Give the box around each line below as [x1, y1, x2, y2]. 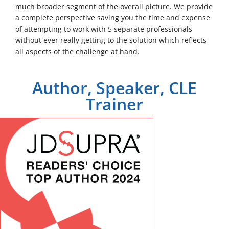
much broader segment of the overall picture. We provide [15, 1, 213, 11]
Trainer [86, 93, 143, 115]
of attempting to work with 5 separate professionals [15, 24, 192, 34]
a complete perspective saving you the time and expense [15, 12, 210, 22]
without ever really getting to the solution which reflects [15, 35, 207, 45]
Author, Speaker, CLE [32, 76, 197, 99]
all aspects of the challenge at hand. [15, 46, 140, 56]
